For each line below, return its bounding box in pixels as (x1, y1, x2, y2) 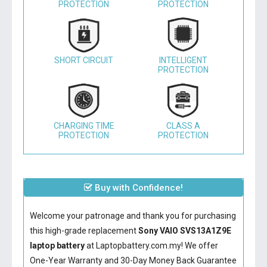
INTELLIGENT (159, 55, 207, 65)
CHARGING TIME (53, 121, 114, 131)
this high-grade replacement (29, 226, 138, 235)
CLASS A (166, 121, 200, 131)
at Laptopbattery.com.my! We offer (84, 241, 218, 250)
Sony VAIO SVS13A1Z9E (138, 226, 231, 235)
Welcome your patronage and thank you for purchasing (29, 211, 236, 221)
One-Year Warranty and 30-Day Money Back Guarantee (29, 256, 237, 265)
